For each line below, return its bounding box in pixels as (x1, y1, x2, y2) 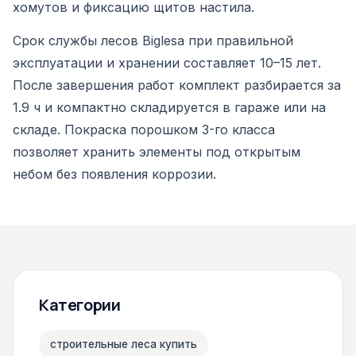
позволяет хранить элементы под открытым (13, 144, 300, 160)
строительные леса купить (50, 338, 197, 350)
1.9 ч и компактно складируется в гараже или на (13, 99, 326, 115)
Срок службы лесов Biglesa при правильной (13, 33, 293, 48)
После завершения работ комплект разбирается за (13, 77, 341, 93)
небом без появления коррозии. (13, 166, 216, 182)
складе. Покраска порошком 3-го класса (13, 122, 275, 137)
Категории (39, 294, 121, 315)
